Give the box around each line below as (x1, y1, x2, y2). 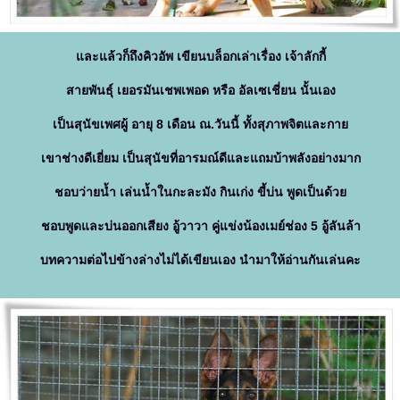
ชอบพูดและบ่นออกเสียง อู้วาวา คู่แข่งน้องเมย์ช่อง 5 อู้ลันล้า (40, 219, 361, 233)
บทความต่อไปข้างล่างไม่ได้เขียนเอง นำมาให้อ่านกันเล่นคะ (40, 253, 361, 267)
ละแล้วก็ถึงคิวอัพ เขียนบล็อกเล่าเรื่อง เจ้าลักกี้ (75, 49, 326, 63)
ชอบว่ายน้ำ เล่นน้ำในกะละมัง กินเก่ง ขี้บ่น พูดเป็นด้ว (54, 185, 346, 199)
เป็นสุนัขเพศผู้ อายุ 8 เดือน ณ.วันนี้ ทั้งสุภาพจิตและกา (53, 117, 348, 131)
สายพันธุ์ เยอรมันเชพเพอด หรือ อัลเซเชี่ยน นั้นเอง (65, 83, 336, 97)
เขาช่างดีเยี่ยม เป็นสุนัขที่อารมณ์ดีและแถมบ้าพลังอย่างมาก (40, 151, 361, 165)
